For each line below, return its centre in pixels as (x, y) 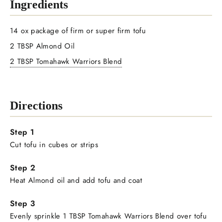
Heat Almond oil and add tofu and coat (76, 180)
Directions (36, 105)
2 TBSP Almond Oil (42, 46)
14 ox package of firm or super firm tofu (78, 30)
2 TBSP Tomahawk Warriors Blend (66, 61)
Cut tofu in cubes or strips (54, 144)
